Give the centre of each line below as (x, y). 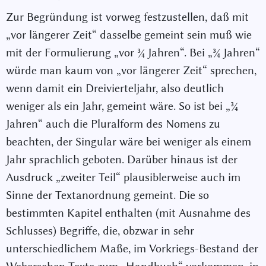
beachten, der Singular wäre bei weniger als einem (129, 142)
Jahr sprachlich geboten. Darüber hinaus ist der (122, 160)
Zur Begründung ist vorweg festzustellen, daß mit (127, 17)
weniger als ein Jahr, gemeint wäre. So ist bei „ (118, 106)
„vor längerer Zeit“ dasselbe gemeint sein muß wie (129, 35)
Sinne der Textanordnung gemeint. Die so (107, 195)
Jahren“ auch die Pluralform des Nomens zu (113, 124)
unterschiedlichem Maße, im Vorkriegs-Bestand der (132, 249)
